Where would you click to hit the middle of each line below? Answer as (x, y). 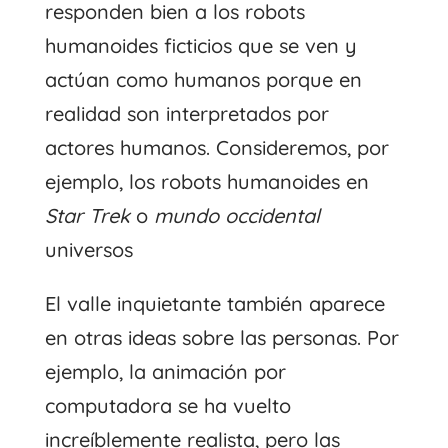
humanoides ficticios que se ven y (200, 45)
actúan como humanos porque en (203, 79)
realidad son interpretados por (186, 113)
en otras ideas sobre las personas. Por (221, 337)
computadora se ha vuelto (167, 405)
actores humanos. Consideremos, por (216, 147)
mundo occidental (236, 215)
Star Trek (90, 215)
